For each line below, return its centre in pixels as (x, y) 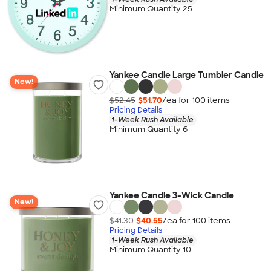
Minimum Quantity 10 (150, 250)
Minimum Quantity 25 (151, 9)
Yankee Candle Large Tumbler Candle (186, 75)
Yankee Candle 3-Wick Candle (171, 195)
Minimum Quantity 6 (148, 129)
